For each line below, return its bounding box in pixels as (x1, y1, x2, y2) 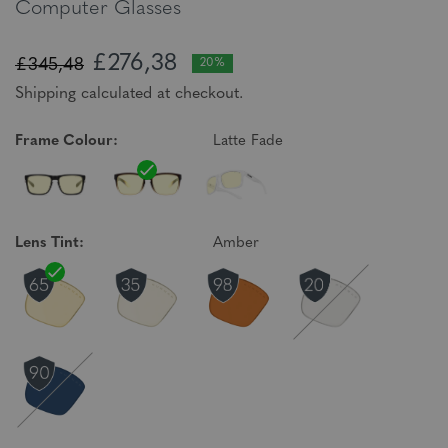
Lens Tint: (15, 236, 84, 251)
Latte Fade (213, 134, 284, 149)
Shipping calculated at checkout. (15, 86, 243, 102)
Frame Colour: (15, 134, 118, 149)
